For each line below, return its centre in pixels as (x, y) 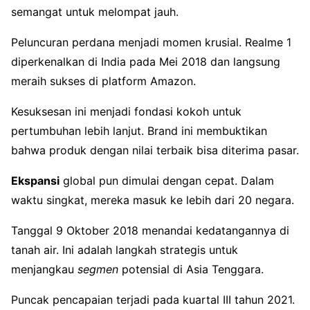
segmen (98, 269)
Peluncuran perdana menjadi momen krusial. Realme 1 (151, 42)
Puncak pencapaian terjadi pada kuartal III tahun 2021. (153, 299)
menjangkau (44, 269)
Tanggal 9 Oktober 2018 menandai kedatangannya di (150, 230)
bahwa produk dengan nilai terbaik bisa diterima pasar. (155, 150)
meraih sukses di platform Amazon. (103, 81)
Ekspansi (35, 180)
